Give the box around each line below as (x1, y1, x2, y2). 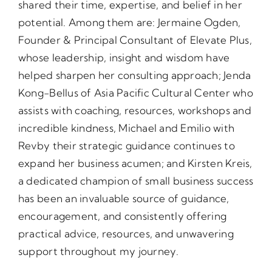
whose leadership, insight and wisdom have (18, 51, 230, 64)
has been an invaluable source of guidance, (18, 192, 229, 205)
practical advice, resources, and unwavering (18, 227, 234, 240)
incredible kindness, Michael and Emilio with (18, 121, 235, 134)
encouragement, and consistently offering (18, 209, 227, 222)
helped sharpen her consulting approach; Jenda (18, 69, 251, 81)
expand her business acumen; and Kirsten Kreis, (18, 157, 253, 169)
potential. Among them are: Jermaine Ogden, (18, 16, 241, 29)
